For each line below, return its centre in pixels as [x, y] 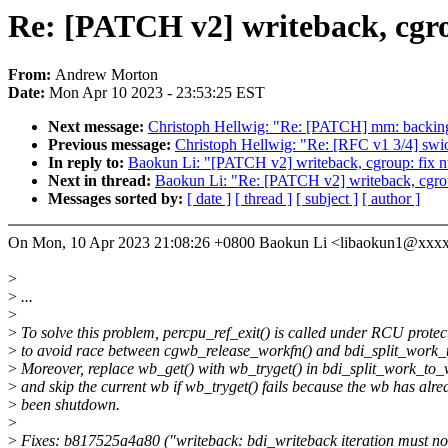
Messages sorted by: [117, 199]
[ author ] [391, 199]
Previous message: [111, 145]
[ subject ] [327, 199]
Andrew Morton [106, 75]
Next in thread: [101, 181]
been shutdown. [68, 405]
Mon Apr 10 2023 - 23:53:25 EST [157, 93]
